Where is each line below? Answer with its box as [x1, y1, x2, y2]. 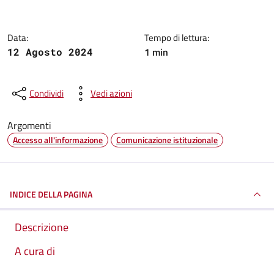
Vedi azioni [91, 86, 132, 100]
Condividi [29, 86, 64, 100]
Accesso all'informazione [13, 133, 103, 146]
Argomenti [7, 118, 51, 133]
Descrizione [15, 219, 68, 235]
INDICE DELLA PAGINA [10, 188, 92, 201]
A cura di [15, 243, 55, 259]
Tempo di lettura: [144, 31, 209, 45]
